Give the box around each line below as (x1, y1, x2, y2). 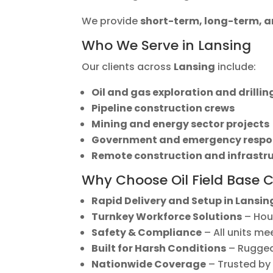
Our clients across (82, 60, 174, 74)
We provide (82, 14, 141, 29)
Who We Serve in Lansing (82, 36, 252, 55)
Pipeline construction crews (91, 101, 235, 116)
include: (215, 60, 257, 74)
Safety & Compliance (91, 225, 202, 240)
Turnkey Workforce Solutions (91, 210, 243, 224)
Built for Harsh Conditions (91, 241, 227, 256)
